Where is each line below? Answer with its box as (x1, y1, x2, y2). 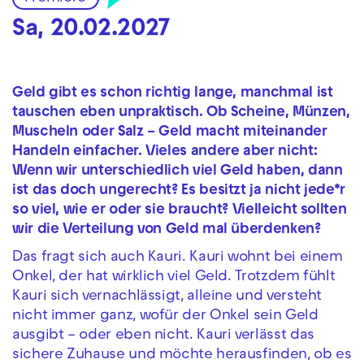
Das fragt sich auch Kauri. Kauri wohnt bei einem (12, 251, 343, 266)
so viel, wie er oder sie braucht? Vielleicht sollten (12, 203, 347, 218)
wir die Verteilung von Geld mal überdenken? (12, 223, 321, 237)
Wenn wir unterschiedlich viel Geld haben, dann (12, 164, 343, 179)
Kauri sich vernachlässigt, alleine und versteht (12, 290, 323, 305)
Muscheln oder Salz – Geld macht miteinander (12, 125, 327, 140)
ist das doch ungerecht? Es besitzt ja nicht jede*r (12, 184, 346, 198)
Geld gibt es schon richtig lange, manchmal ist (12, 86, 333, 101)
